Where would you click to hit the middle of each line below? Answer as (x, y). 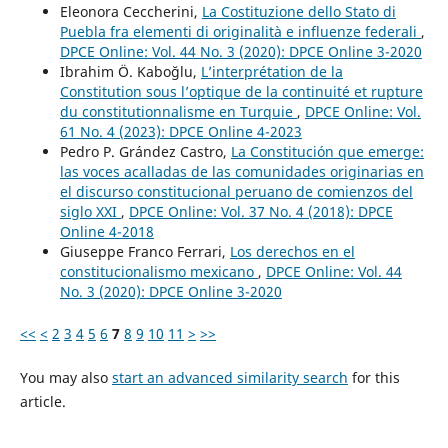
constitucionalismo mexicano (158, 272)
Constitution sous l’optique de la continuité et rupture (241, 92)
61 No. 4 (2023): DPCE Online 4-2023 (180, 132)
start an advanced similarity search (229, 378)
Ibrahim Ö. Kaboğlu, (130, 72)
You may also (65, 378)
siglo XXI (90, 212)
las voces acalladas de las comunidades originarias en (241, 172)
